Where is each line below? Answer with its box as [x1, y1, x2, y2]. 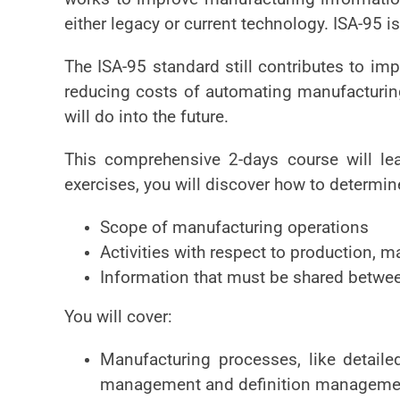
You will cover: [64, 307, 172, 328]
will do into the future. [64, 107, 229, 128]
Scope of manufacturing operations [100, 218, 369, 238]
